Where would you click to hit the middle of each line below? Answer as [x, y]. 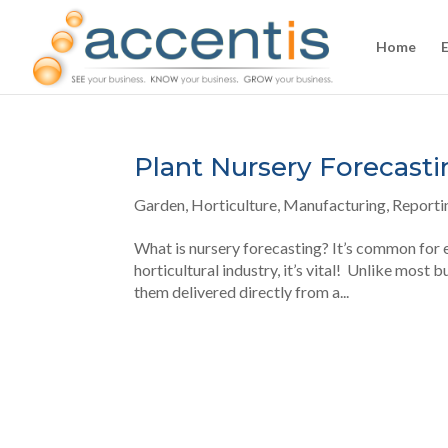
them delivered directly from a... [242, 291]
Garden [160, 204]
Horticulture [234, 204]
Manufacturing [335, 204]
